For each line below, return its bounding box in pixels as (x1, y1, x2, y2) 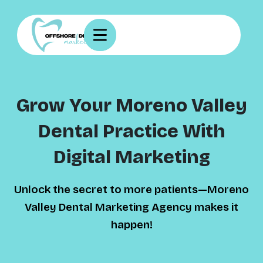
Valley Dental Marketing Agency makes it (25, 201, 238, 214)
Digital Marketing (53, 146, 210, 169)
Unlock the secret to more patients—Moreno (14, 183, 249, 197)
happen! (110, 218, 153, 232)
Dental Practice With (38, 120, 225, 143)
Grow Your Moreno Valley (16, 94, 247, 117)
